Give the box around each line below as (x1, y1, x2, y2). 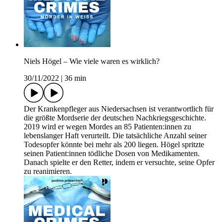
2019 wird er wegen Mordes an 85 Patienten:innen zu (24, 122, 191, 131)
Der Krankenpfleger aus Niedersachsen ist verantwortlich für (24, 105, 214, 113)
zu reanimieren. (24, 167, 72, 176)
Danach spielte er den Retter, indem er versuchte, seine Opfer (24, 158, 215, 167)
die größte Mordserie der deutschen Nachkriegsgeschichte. (24, 113, 206, 122)
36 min (64, 74, 86, 83)
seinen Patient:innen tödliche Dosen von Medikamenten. (24, 149, 200, 158)
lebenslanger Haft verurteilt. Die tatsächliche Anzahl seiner (24, 131, 207, 140)
